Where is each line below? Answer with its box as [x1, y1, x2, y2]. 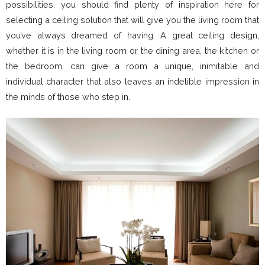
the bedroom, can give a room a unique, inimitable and [6, 61, 259, 71]
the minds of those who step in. [6, 92, 130, 102]
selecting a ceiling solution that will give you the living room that [6, 15, 259, 25]
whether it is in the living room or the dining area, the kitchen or [6, 46, 259, 56]
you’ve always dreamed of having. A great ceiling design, [6, 30, 259, 40]
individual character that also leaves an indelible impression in [6, 76, 259, 86]
